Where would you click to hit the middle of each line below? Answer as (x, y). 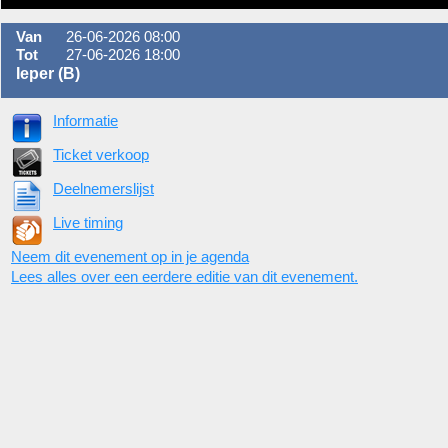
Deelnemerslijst (103, 188)
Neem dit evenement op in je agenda (130, 256)
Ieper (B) (48, 73)
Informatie (85, 120)
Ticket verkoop (101, 154)
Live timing (88, 222)
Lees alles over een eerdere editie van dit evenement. (184, 276)
